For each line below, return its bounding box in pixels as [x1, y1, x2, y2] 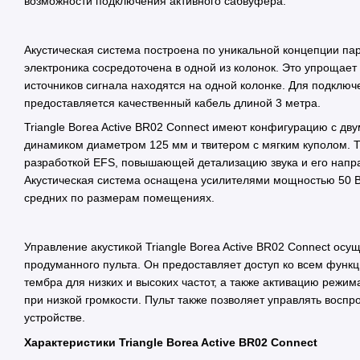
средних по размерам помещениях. [24, 191, 215, 205]
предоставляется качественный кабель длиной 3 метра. [24, 96, 321, 110]
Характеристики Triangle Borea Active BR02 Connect [24, 335, 317, 349]
